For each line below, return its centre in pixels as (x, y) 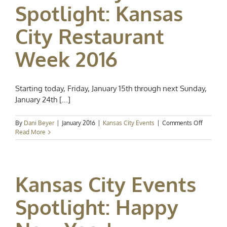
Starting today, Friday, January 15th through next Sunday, (111, 89)
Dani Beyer (39, 123)
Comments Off (182, 123)
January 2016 (79, 123)
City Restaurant (90, 36)
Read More (30, 132)
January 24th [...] (43, 100)
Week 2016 (66, 59)
